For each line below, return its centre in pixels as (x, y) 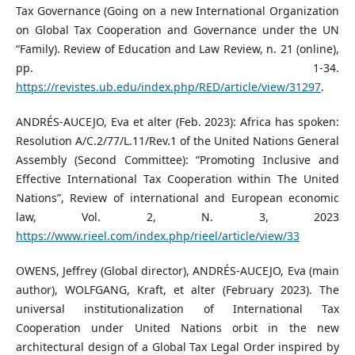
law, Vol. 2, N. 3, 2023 (177, 217)
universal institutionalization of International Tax (177, 309)
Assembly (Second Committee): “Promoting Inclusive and (177, 160)
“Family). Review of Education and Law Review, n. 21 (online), (177, 49)
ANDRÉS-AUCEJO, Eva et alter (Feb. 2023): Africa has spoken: (177, 122)
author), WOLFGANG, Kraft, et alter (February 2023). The (177, 290)
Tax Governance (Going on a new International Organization (177, 11)
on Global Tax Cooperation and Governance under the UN (177, 30)
